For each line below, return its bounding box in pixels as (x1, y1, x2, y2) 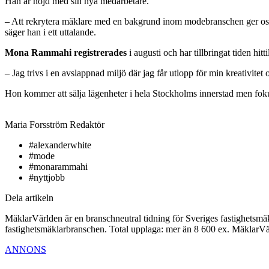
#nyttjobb (29, 172, 65, 183)
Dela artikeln (5, 192, 53, 203)
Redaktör (70, 119, 104, 130)
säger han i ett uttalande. (5, 26, 96, 37)
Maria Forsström (5, 119, 67, 130)
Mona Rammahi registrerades (5, 47, 127, 58)
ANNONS (5, 244, 46, 255)
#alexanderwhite (29, 139, 91, 150)
